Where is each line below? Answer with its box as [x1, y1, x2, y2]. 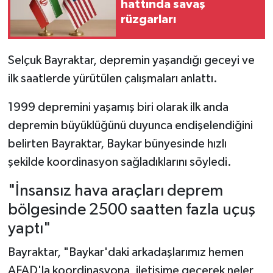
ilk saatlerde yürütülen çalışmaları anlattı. [7, 72, 218, 85]
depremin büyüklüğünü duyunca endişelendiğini [7, 119, 253, 132]
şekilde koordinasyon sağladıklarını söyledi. [7, 155, 232, 168]
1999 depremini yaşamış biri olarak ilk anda [7, 101, 229, 113]
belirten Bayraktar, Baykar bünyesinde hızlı [7, 137, 227, 150]
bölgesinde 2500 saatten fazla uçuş [7, 201, 255, 218]
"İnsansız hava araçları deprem [7, 182, 223, 199]
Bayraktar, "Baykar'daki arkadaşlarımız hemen [7, 246, 244, 259]
